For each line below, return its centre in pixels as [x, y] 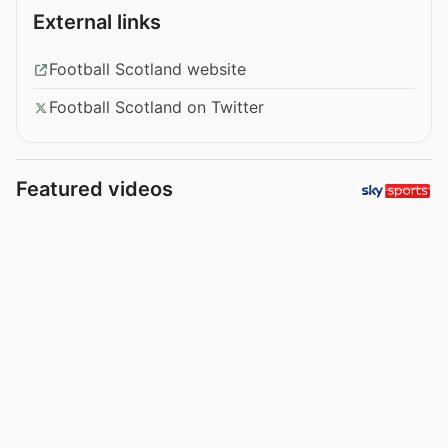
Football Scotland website [147, 69]
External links [97, 22]
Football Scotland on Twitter [156, 107]
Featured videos [94, 189]
